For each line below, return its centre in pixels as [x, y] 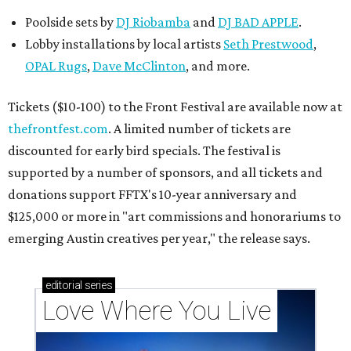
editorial [64, 285]
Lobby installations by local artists [124, 44]
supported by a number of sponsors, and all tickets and [165, 172]
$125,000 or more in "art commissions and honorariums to [174, 216]
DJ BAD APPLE [258, 22]
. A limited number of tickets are [199, 128]
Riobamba [161, 22]
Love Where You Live [157, 311]
